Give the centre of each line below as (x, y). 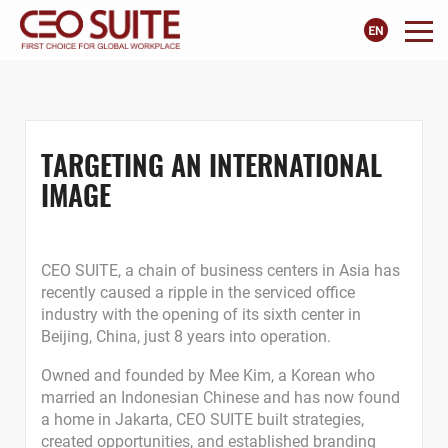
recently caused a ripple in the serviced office (198, 292)
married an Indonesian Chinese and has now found (220, 397)
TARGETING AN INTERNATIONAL (211, 164)
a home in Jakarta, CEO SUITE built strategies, (202, 419)
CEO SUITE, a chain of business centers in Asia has (220, 270)
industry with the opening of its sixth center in (201, 314)
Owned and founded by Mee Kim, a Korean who (208, 375)
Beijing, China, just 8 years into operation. (186, 336)
